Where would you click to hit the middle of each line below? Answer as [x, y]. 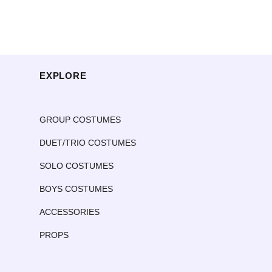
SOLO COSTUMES [76, 165]
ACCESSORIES [70, 212]
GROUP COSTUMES [80, 119]
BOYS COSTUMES [76, 189]
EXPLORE [63, 75]
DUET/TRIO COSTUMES [88, 142]
